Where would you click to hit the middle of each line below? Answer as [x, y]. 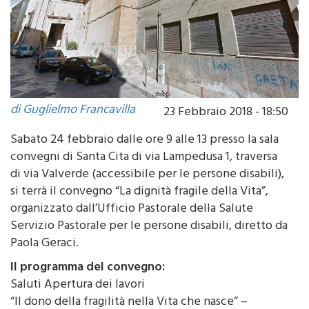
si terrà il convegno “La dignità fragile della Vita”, [139, 211]
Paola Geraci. [44, 262]
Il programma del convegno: [88, 287]
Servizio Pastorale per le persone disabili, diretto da [149, 245]
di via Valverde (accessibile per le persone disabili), [147, 193]
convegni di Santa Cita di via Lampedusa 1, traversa [144, 176]
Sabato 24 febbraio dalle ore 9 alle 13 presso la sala [144, 159]
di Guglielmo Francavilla [73, 129]
